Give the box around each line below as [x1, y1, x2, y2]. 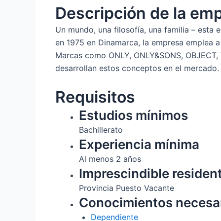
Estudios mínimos [79, 108, 188, 123]
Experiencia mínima [79, 137, 199, 152]
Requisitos [55, 87, 135, 107]
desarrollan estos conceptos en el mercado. [55, 63, 219, 73]
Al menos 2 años [79, 154, 141, 164]
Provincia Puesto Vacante [79, 183, 174, 193]
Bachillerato [79, 125, 123, 135]
